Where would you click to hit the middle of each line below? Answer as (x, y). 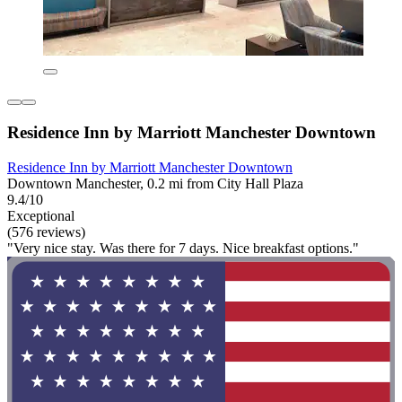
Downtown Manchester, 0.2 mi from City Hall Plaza (155, 183)
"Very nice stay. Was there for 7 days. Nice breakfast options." (183, 248)
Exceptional (41, 215)
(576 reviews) (46, 232)
